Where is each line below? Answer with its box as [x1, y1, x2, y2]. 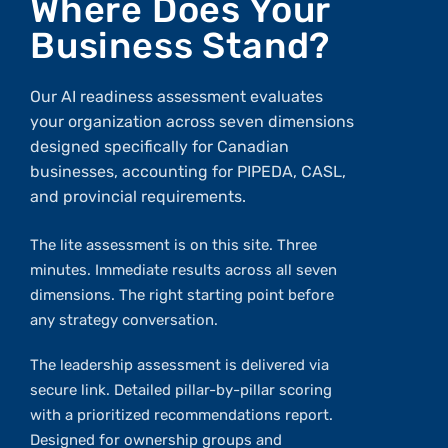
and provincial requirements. [30, 187, 246, 207]
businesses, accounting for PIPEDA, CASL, [30, 162, 346, 182]
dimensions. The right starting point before [30, 286, 334, 305]
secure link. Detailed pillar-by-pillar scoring [30, 381, 332, 400]
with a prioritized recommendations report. [30, 406, 333, 425]
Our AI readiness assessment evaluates [30, 87, 323, 107]
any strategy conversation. [30, 311, 218, 330]
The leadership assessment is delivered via [30, 356, 329, 375]
